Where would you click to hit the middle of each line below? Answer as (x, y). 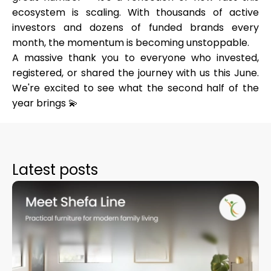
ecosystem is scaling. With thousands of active (135, 12)
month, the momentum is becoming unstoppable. (131, 43)
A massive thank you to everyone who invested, (135, 58)
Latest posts (55, 170)
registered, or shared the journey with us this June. (135, 73)
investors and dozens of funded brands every (135, 28)
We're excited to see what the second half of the (135, 88)
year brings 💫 (45, 103)
